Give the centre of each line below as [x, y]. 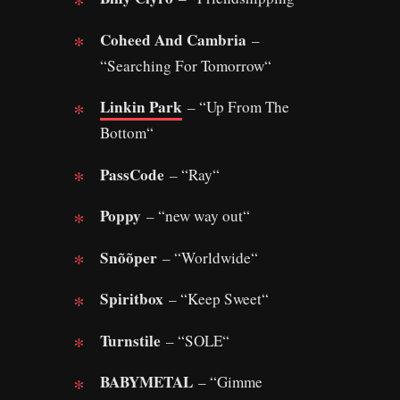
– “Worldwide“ [208, 257]
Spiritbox [132, 299]
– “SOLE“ [195, 340]
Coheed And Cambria [173, 39]
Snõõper [129, 257]
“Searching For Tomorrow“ [186, 65]
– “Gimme [228, 382]
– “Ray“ [192, 174]
